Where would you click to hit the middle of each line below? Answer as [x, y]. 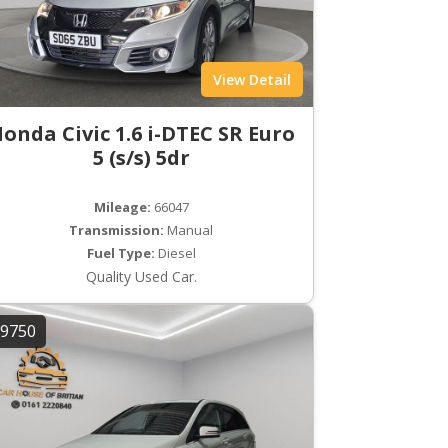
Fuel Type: [120, 252]
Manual [189, 229]
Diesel [175, 252]
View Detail [251, 79]
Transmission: [117, 229]
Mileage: [122, 206]
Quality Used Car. [141, 276]
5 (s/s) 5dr [141, 157]
